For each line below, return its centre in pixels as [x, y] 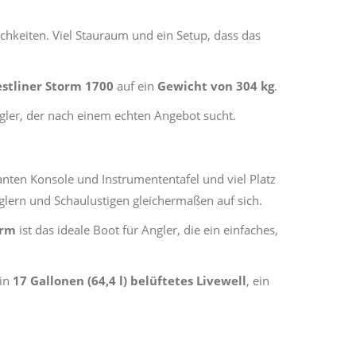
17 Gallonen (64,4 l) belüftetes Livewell [130, 281]
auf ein [135, 86]
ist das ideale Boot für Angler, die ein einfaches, [147, 230]
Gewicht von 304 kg [216, 86]
